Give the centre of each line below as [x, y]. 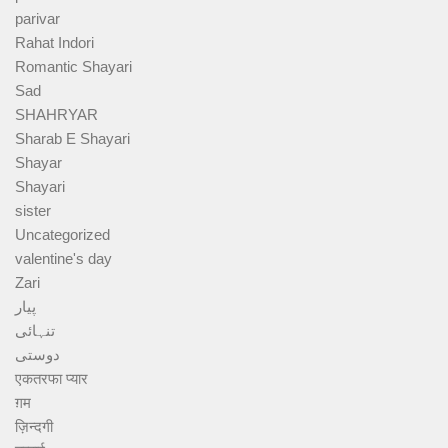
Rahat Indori [54, 43]
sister [33, 211]
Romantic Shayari [73, 67]
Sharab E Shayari [72, 139]
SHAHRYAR [56, 115]
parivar [37, 19]
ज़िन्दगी [34, 427]
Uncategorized [62, 235]
